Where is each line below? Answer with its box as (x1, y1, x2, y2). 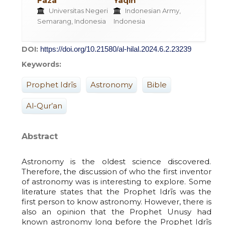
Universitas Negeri (47, 6, 108, 15)
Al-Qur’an (26, 100, 62, 110)
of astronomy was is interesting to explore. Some (21, 176, 211, 186)
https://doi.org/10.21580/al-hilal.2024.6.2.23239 (40, 44, 191, 53)
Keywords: (21, 59, 61, 69)
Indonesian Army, (123, 6, 181, 15)
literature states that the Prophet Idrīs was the (21, 186, 211, 196)
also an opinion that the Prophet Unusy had (21, 206, 211, 216)
